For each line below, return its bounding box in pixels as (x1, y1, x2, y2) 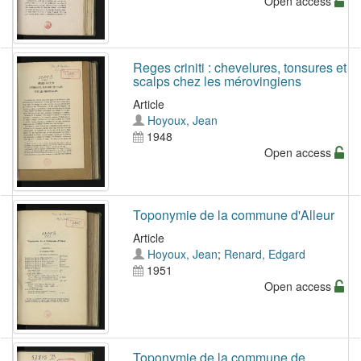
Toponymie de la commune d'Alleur (132, 205, 334, 225)
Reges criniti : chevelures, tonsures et (132, 57, 346, 77)
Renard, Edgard (223, 246, 305, 263)
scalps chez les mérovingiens (132, 71, 301, 90)
